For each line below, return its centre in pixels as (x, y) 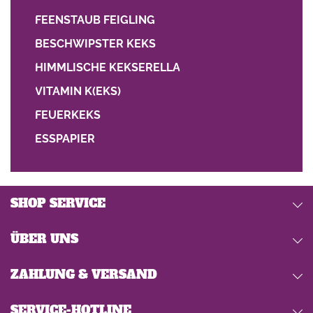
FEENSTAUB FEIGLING (95, 20)
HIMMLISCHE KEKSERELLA (108, 67)
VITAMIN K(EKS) (78, 91)
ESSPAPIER (65, 139)
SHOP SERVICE (58, 203)
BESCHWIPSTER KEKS (95, 44)
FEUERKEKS (68, 115)
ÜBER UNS (44, 239)
